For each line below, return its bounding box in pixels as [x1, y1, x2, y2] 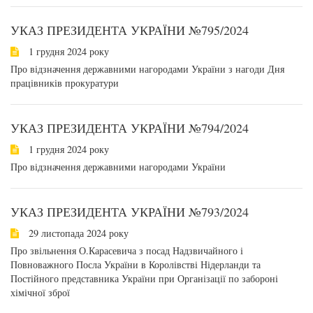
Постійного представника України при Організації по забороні [10, 272, 278, 285]
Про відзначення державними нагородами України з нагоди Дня [10, 62, 284, 75]
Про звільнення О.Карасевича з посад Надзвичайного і [10, 244, 243, 257]
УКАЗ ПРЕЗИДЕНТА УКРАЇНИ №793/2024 [10, 203, 249, 220]
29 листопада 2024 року [26, 226, 129, 240]
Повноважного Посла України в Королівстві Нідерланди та [10, 258, 261, 271]
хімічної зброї [10, 286, 70, 299]
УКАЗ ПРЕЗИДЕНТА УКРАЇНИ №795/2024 [10, 22, 249, 38]
